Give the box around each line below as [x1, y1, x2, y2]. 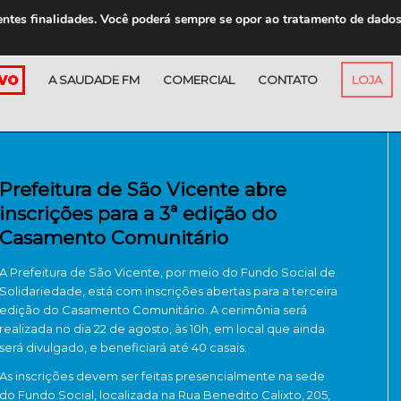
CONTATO [258, 73, 318, 87]
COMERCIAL [163, 73, 235, 87]
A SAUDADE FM [48, 73, 140, 87]
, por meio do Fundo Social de [160, 265, 336, 279]
